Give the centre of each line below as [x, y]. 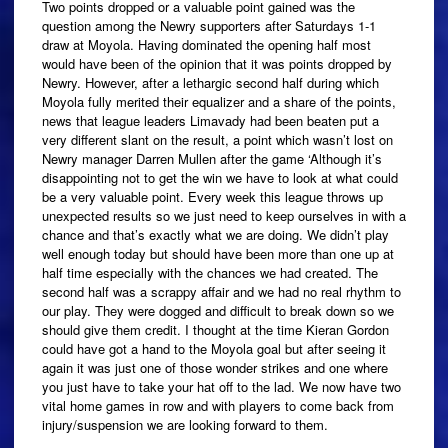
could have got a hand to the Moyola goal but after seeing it [214, 348]
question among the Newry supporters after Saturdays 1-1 [209, 25]
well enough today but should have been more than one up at [218, 253]
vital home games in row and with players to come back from [218, 405]
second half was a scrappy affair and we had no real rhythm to [221, 291]
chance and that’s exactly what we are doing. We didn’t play [215, 234]
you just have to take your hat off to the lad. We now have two [221, 386]
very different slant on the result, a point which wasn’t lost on [217, 139]
